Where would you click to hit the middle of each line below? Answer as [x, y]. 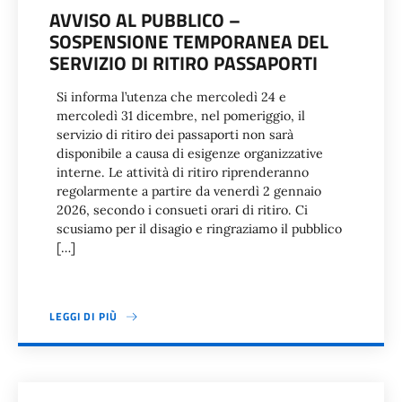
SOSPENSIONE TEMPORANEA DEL [189, 41]
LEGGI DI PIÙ [83, 316]
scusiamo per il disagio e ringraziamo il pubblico [199, 229]
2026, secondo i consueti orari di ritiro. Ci [182, 210]
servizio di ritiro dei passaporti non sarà [175, 135]
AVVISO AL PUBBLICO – [145, 20]
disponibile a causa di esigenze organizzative [190, 153]
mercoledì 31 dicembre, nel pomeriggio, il [181, 116]
